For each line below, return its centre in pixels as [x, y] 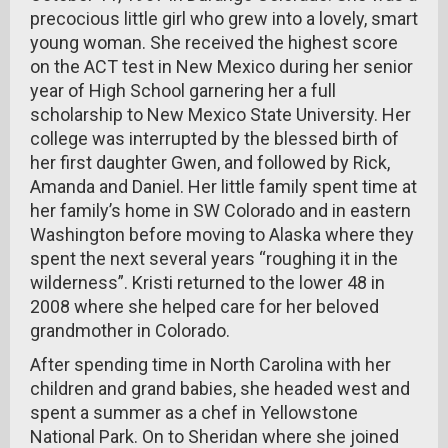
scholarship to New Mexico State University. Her [220, 114]
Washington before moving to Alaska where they [222, 234]
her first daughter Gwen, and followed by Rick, [210, 162]
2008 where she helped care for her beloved [204, 306]
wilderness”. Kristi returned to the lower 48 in [207, 282]
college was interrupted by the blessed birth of [214, 138]
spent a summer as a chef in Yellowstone [194, 412]
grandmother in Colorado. [130, 330]
